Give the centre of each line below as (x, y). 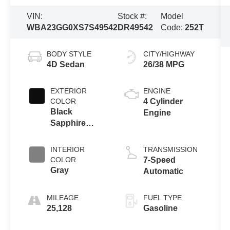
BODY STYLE (69, 54)
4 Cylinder (163, 102)
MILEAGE (63, 198)
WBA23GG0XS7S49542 (72, 28)
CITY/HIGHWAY (169, 54)
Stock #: (132, 16)
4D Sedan (66, 65)
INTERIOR (68, 150)
